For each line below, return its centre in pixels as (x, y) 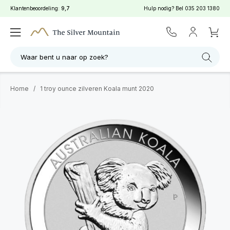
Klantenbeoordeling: (36, 8)
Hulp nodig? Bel (164, 8)
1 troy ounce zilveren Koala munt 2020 (97, 89)
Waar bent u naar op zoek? (64, 57)
